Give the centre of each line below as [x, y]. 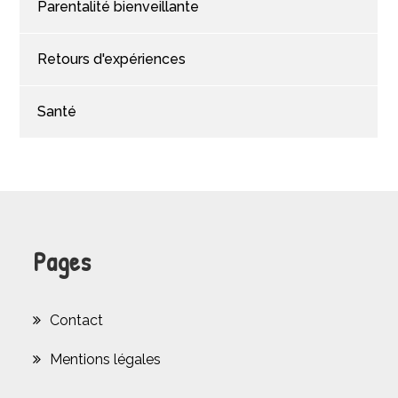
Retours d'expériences [112, 59]
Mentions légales [106, 359]
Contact [77, 320]
